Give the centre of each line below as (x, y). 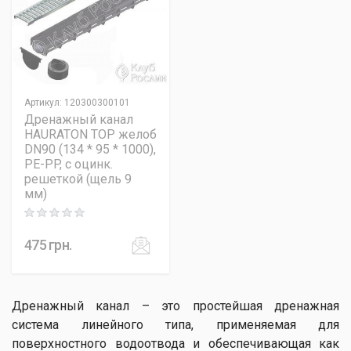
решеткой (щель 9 (78, 179)
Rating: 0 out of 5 (62, 214)
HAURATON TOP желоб (90, 134)
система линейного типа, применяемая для (175, 325)
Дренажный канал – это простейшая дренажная (175, 306)
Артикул (42, 103)
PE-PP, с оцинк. (69, 164)
